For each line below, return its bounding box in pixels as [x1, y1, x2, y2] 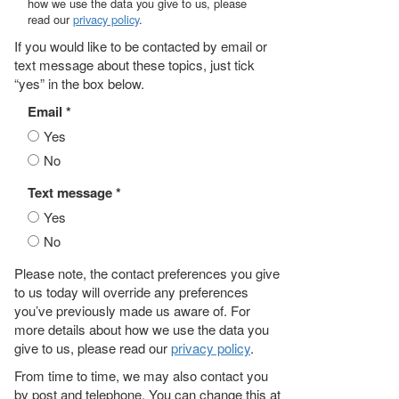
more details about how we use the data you [14, 320, 269, 338]
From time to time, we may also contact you [14, 366, 268, 385]
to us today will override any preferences [14, 282, 248, 301]
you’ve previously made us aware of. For [14, 301, 250, 320]
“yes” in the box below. [14, 74, 144, 93]
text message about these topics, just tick [14, 55, 255, 74]
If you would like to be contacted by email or [14, 37, 267, 55]
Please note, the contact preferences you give [14, 264, 280, 282]
